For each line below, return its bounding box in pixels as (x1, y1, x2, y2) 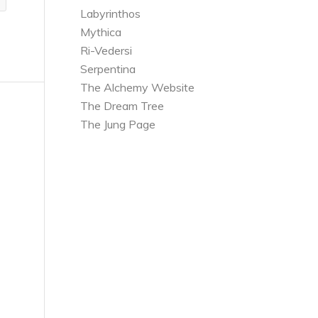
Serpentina (80, 62, 136, 77)
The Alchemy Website (80, 80, 195, 95)
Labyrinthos (80, 6, 141, 21)
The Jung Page (80, 117, 156, 132)
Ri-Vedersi (80, 43, 133, 58)
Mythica (80, 25, 122, 40)
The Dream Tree (80, 99, 165, 114)
